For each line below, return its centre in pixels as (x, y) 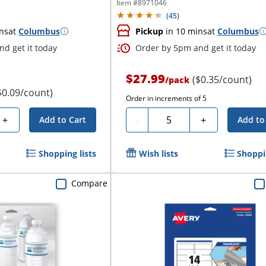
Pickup (149, 31)
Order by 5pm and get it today (195, 47)
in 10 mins (185, 31)
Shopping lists (67, 153)
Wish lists (158, 153)
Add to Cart (62, 119)
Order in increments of (164, 98)
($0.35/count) (222, 79)
